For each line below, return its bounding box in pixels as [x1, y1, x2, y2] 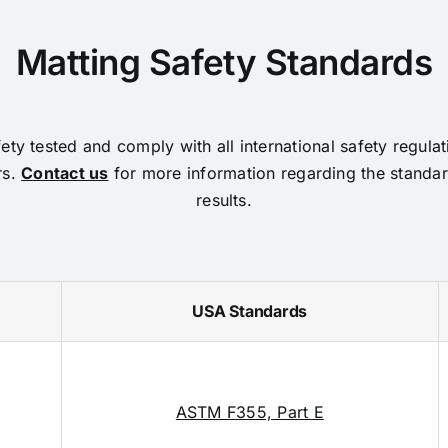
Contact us [21, 163, 109, 183]
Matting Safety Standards [15, 41, 433, 83]
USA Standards [192, 301, 308, 321]
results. [196, 190, 252, 210]
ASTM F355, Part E [175, 402, 324, 422]
